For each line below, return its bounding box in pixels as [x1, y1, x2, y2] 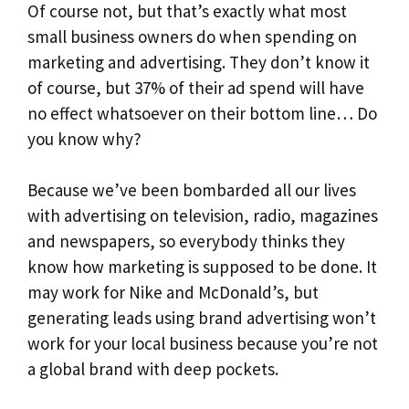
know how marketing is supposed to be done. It [27, 256, 377, 278]
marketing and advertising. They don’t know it [27, 50, 370, 73]
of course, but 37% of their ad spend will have [27, 76, 364, 99]
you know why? [27, 127, 142, 150]
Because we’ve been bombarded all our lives [27, 179, 356, 202]
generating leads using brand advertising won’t [27, 307, 376, 330]
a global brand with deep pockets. [27, 358, 278, 381]
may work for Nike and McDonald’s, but [27, 281, 319, 304]
